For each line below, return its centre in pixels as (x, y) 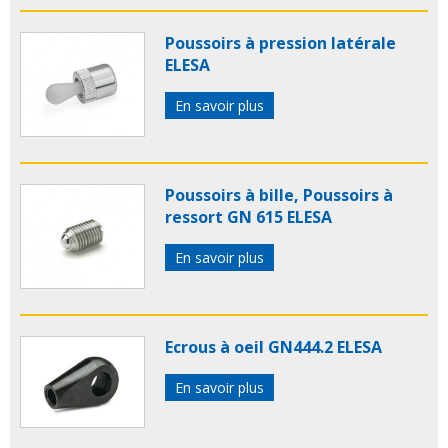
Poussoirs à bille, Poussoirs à (279, 195)
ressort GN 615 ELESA (248, 217)
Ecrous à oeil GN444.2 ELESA (273, 347)
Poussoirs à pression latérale (280, 43)
